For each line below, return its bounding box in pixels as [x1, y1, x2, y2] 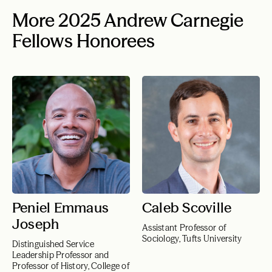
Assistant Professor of [142, 222, 226, 233]
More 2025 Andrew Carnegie [12, 9, 243, 32]
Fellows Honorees [12, 30, 155, 52]
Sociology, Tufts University [142, 233, 242, 244]
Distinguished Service [12, 239, 94, 250]
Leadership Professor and [12, 250, 109, 260]
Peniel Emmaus [12, 199, 109, 216]
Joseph [12, 216, 59, 233]
